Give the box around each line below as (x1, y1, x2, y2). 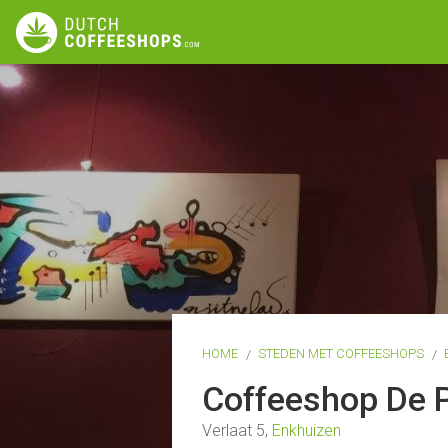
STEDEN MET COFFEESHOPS (258, 346, 424, 361)
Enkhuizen (272, 421, 341, 440)
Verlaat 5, (202, 421, 272, 440)
